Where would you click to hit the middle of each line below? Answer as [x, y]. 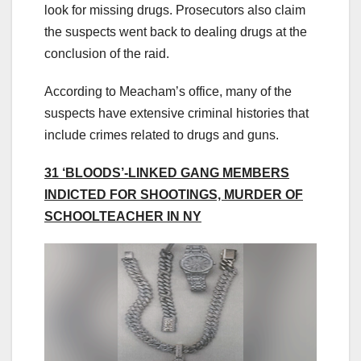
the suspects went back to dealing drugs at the [176, 32]
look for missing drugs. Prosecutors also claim [175, 10]
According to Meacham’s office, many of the [168, 92]
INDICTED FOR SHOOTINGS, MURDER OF [174, 195]
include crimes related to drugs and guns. [162, 135]
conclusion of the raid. [107, 54]
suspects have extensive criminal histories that [176, 114]
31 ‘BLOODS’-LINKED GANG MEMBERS [167, 173]
